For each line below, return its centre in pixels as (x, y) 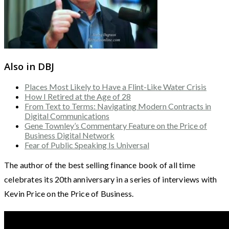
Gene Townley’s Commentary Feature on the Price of (116, 126)
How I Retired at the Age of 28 (78, 97)
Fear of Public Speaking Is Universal (87, 145)
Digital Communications (67, 116)
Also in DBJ (29, 66)
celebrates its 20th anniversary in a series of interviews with (111, 179)
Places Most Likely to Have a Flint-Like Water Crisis (116, 87)
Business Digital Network (70, 135)
